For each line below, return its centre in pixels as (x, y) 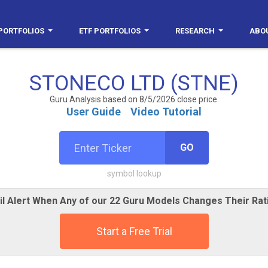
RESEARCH (195, 31)
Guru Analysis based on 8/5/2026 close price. (134, 99)
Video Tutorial (166, 112)
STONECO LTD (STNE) (134, 83)
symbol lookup (134, 173)
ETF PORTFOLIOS (110, 31)
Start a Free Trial (134, 231)
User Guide (94, 112)
